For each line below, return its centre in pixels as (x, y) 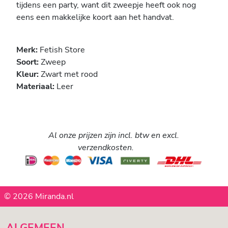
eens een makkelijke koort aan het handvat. (95, 18)
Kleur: (28, 75)
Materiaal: (36, 87)
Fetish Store (62, 50)
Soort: (28, 62)
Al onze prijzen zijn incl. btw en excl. (114, 136)
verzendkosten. (106, 148)
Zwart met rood (69, 75)
